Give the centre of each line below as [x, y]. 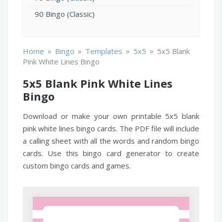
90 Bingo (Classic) [65, 14]
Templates [104, 51]
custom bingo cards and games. [77, 166]
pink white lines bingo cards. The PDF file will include [111, 129]
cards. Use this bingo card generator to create [111, 153]
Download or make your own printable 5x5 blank [111, 116]
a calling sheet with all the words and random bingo [111, 141]
